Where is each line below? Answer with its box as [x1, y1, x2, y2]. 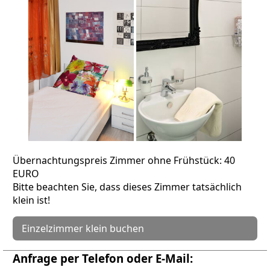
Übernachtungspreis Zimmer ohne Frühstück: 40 [13, 153, 235, 167]
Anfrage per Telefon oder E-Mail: [13, 250, 193, 266]
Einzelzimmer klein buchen [22, 221, 144, 235]
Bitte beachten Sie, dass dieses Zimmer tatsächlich [13, 180, 242, 193]
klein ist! [13, 193, 50, 207]
